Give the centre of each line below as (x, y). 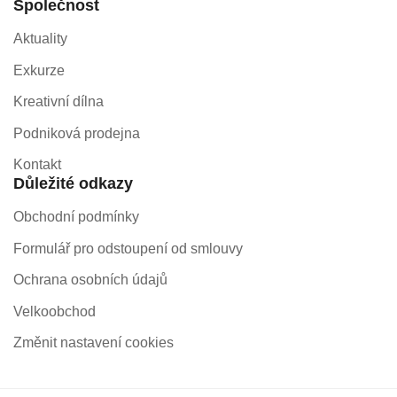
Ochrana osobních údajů (90, 280)
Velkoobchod (54, 311)
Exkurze (39, 70)
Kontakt (37, 164)
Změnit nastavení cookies (93, 343)
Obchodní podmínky (76, 217)
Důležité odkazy (73, 183)
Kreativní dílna (58, 101)
